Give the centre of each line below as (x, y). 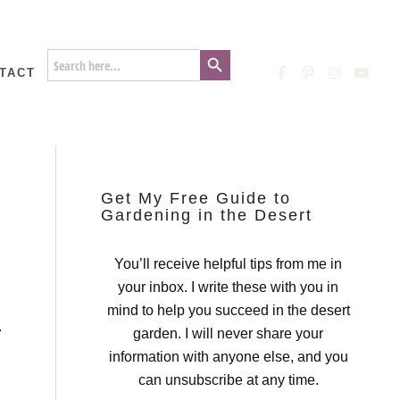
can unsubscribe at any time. (228, 379)
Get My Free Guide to (196, 198)
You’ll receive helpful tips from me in (229, 263)
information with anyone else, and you (228, 356)
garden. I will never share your (229, 333)
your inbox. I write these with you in (229, 287)
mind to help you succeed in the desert (228, 310)
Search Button (216, 48)
